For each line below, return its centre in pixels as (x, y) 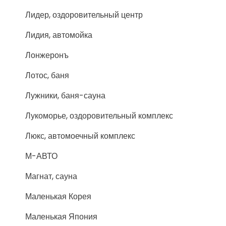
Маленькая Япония (61, 217)
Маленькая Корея (58, 196)
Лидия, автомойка (59, 35)
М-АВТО (41, 156)
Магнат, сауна (51, 176)
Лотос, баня (47, 75)
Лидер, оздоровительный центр (84, 15)
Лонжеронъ (47, 55)
